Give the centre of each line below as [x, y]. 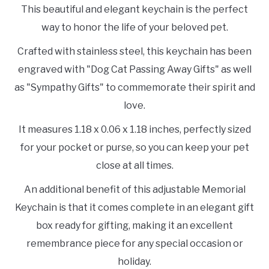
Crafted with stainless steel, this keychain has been [134, 52]
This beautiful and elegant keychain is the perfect [134, 10]
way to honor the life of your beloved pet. [134, 28]
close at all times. [134, 166]
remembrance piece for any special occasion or [134, 244]
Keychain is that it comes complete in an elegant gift [134, 208]
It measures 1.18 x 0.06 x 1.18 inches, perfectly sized [134, 130]
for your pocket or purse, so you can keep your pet [134, 148]
